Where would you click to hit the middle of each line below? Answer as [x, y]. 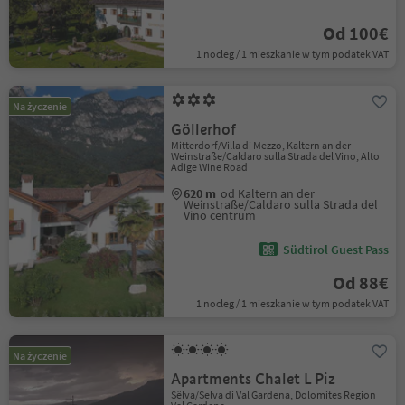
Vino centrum [220, 215]
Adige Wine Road [210, 167]
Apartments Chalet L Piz [254, 379]
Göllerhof [204, 130]
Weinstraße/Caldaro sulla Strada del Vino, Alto [276, 156]
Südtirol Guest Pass [335, 250]
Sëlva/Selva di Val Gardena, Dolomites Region [274, 395]
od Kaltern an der [268, 193]
